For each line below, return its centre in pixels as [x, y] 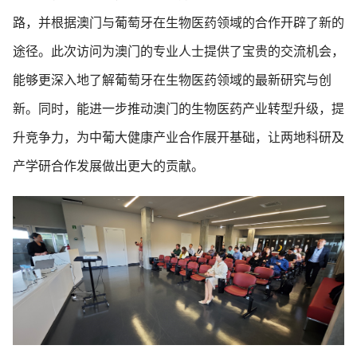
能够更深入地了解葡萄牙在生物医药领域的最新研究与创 [172, 80]
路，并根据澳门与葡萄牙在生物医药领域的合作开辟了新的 [178, 22]
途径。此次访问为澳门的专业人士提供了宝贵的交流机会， [178, 51]
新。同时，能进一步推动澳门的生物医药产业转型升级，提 [178, 108]
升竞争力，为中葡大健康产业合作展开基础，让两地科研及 [178, 137]
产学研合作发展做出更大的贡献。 [108, 166]
